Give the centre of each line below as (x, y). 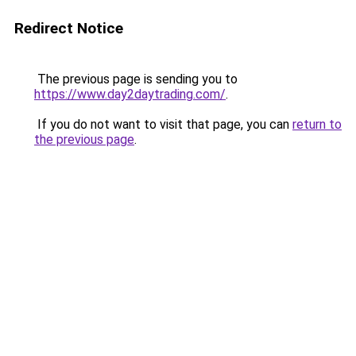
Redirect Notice (69, 28)
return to (317, 124)
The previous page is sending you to (136, 79)
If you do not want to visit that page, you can (163, 124)
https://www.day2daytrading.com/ (130, 94)
